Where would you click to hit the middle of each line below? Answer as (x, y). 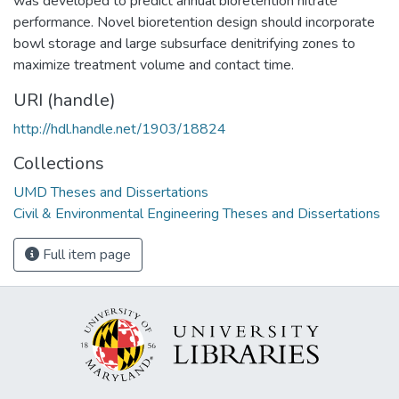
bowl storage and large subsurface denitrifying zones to (184, 43)
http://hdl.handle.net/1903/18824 (120, 129)
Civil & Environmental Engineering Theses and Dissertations (197, 213)
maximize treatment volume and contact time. (154, 65)
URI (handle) (65, 100)
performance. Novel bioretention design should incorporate (194, 22)
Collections (59, 163)
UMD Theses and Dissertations (111, 192)
